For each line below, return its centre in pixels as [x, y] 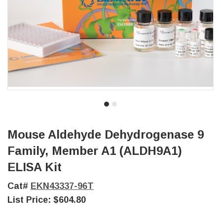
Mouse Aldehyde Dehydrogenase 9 [106, 134]
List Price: [30, 200]
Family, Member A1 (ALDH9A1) [95, 151]
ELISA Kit [35, 167]
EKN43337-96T [62, 186]
